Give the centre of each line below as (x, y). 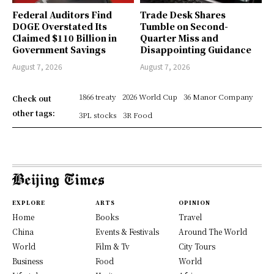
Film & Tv (113, 246)
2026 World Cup (150, 96)
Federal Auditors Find (62, 14)
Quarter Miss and (179, 38)
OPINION (194, 202)
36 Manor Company (218, 96)
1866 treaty (97, 96)
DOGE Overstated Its (60, 26)
